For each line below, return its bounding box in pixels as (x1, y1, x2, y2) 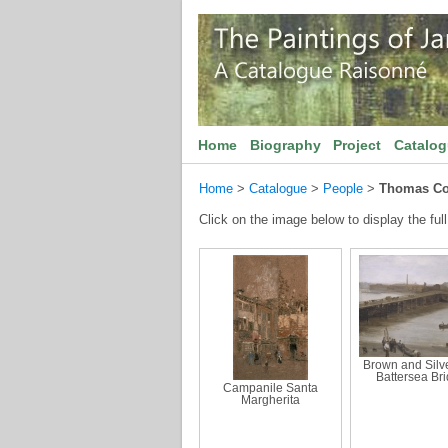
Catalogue (249, 181, 307, 196)
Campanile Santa (223, 382, 318, 394)
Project (333, 137, 382, 153)
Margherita (241, 394, 300, 406)
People (323, 181, 363, 196)
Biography (249, 137, 321, 153)
